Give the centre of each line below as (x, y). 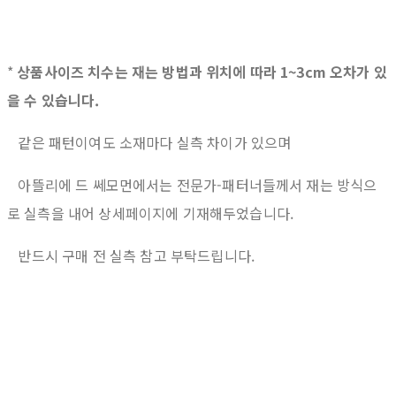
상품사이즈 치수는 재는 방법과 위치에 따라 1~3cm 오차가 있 (202, 72)
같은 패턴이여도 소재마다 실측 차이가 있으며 (149, 143)
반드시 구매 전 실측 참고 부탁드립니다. (131, 256)
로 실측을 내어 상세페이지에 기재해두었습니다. (151, 213)
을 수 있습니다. (53, 100)
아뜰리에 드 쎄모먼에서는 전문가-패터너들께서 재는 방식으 (192, 185)
